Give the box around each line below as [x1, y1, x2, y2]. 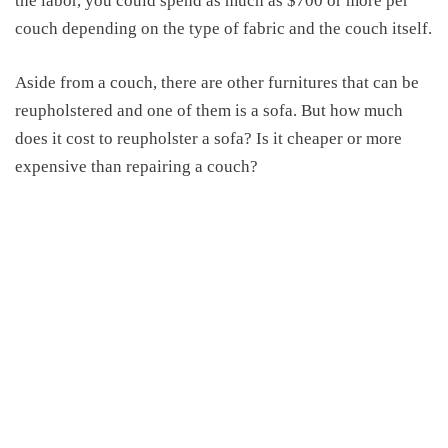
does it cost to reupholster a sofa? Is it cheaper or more [15, 128, 402, 148]
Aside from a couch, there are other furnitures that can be [15, 72, 419, 92]
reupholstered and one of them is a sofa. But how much [15, 100, 403, 120]
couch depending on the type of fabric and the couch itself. [15, 19, 432, 38]
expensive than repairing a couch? [15, 156, 258, 176]
